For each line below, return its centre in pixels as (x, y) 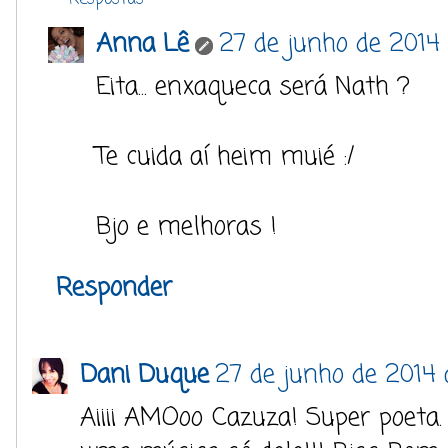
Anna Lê (142, 43)
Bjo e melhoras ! (186, 226)
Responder (114, 287)
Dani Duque (144, 374)
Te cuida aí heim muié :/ (225, 156)
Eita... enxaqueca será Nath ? (253, 86)
